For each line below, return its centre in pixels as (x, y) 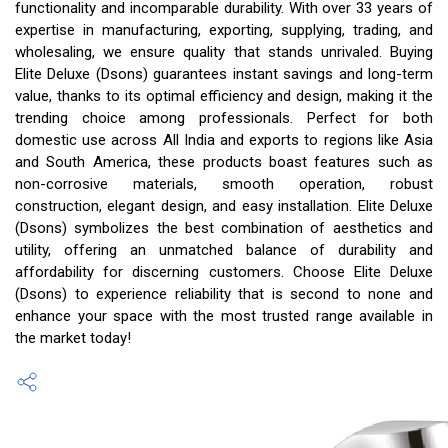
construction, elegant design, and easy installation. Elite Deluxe (224, 206)
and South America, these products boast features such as (224, 162)
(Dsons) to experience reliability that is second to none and (224, 294)
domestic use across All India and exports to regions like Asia (224, 140)
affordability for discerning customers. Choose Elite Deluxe (224, 272)
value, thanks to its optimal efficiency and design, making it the (224, 96)
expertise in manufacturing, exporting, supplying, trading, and (224, 30)
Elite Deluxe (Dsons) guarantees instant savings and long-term (224, 74)
